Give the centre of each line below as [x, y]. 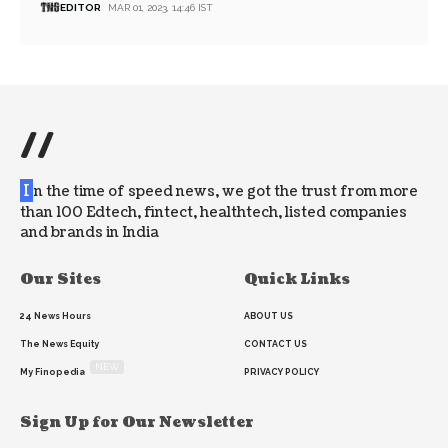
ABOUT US [268, 316]
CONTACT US [275, 344]
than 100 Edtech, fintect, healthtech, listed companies [213, 213]
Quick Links [297, 280]
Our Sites [60, 280]
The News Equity [59, 344]
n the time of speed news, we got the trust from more [226, 192]
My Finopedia [52, 372]
